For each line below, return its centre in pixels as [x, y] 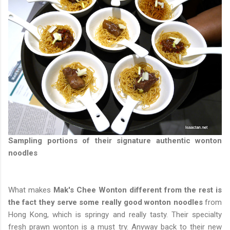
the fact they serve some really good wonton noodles [106, 203]
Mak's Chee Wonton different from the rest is [138, 190]
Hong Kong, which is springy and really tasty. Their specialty [115, 215]
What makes [31, 190]
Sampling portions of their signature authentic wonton [115, 141]
